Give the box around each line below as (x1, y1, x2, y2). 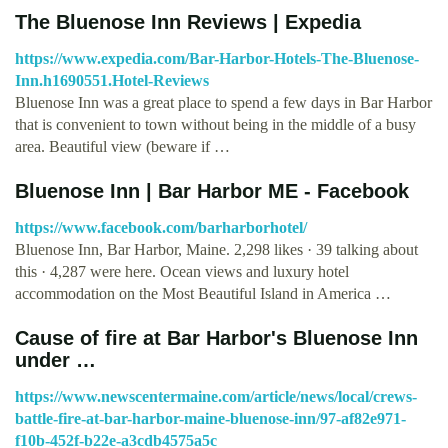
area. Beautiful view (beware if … (15, 137, 230, 155)
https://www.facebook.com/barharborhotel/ (15, 218, 307, 236)
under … (15, 348, 96, 371)
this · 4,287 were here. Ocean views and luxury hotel (15, 262, 349, 280)
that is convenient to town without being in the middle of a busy (15, 115, 416, 133)
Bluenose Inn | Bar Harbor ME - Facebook (15, 179, 409, 202)
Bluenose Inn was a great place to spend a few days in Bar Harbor (15, 93, 432, 111)
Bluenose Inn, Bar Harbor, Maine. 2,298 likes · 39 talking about (15, 240, 418, 258)
